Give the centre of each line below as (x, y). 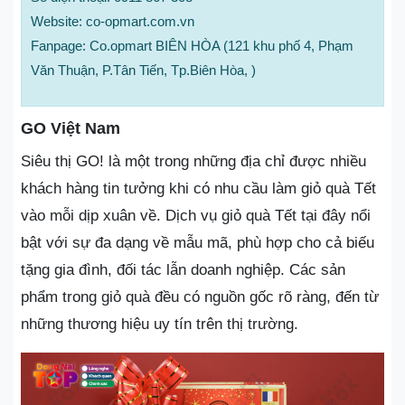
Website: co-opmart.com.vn (113, 21)
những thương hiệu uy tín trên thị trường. (160, 324)
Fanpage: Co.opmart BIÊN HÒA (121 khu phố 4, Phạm (192, 46)
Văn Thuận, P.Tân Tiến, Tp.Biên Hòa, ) (143, 70)
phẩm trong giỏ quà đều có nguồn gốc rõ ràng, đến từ (200, 297)
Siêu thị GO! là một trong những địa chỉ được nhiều (193, 161)
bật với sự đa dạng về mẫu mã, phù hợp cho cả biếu (198, 243)
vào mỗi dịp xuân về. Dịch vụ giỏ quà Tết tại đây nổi (196, 216)
